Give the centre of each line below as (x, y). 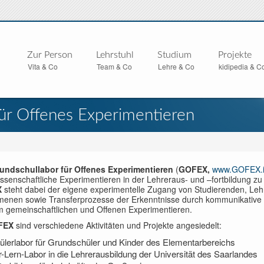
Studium (174, 55)
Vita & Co (42, 66)
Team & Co (114, 66)
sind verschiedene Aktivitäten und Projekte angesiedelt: (119, 225)
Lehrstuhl (115, 55)
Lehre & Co (176, 66)
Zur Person (49, 55)
